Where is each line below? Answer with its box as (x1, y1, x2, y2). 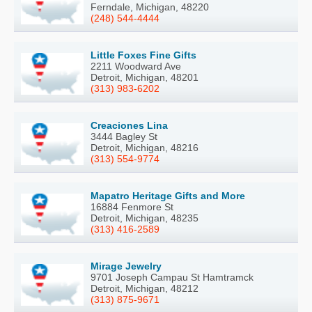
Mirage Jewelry (91, 260, 162, 272)
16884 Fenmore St (91, 201, 173, 212)
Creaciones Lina (91, 120, 168, 131)
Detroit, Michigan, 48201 (91, 72, 198, 83)
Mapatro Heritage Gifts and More (91, 190, 245, 201)
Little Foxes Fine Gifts (91, 49, 196, 61)
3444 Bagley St (91, 131, 157, 142)
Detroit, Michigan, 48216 (91, 142, 198, 153)
